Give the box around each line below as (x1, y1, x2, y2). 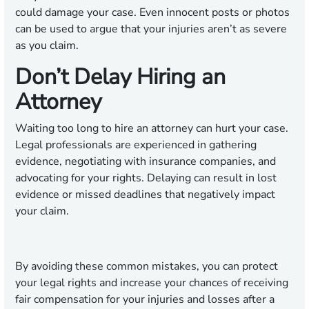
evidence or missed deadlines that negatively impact (15, 187, 275, 203)
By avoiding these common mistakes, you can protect (15, 259, 278, 275)
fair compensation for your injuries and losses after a (15, 292, 275, 308)
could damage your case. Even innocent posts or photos (15, 5, 290, 21)
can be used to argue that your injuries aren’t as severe (15, 21, 287, 37)
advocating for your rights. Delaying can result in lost (15, 170, 277, 186)
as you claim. (15, 38, 79, 54)
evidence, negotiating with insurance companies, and (15, 154, 276, 170)
